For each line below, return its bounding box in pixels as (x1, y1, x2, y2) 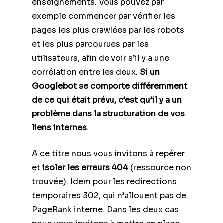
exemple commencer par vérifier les (32, 10, 175, 21)
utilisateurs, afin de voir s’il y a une (32, 52, 169, 63)
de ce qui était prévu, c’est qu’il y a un (32, 94, 182, 105)
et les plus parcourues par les (32, 38, 149, 49)
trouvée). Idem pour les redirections (32, 176, 177, 187)
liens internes (32, 122, 87, 133)
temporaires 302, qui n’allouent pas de (32, 190, 186, 201)
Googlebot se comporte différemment (32, 80, 187, 91)
